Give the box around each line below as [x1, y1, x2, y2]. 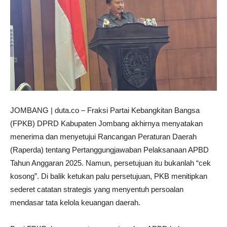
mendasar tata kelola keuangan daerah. [10, 198, 140, 207]
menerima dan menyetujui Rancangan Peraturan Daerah [10, 132, 197, 141]
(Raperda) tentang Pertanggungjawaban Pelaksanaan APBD [10, 145, 209, 155]
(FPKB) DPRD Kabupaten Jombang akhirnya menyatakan [10, 119, 203, 128]
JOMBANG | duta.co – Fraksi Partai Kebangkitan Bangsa [10, 106, 200, 115]
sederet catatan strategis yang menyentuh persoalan [10, 185, 183, 194]
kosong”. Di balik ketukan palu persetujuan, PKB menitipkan [10, 172, 207, 181]
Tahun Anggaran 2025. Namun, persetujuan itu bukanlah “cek [10, 159, 211, 168]
